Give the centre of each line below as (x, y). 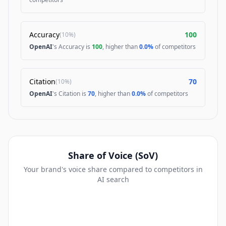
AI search (113, 179)
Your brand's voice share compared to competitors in (113, 169)
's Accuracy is (72, 47)
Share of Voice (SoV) (113, 155)
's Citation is (70, 94)
